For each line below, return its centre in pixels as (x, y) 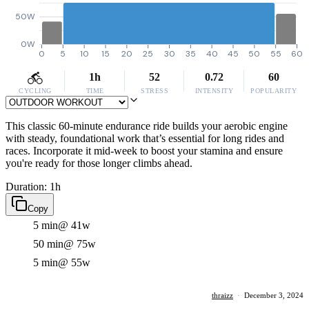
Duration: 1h (33, 187)
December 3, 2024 (274, 295)
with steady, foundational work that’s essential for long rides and (145, 138)
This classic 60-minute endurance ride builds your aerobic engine (147, 126)
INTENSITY (214, 91)
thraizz (222, 295)
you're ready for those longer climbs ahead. (99, 163)
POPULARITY (274, 91)
